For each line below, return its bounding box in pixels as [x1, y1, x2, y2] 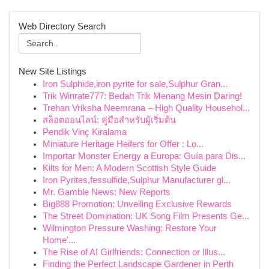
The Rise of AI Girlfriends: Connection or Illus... [43, 247, 225, 257]
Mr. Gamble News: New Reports [43, 187, 171, 197]
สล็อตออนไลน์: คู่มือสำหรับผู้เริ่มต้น [43, 115, 176, 125]
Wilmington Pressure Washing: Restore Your [43, 223, 217, 233]
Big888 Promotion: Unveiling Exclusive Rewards [43, 199, 232, 209]
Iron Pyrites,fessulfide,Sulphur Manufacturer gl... [43, 175, 231, 185]
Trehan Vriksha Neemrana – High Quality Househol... [43, 103, 250, 113]
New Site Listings [19, 67, 86, 76]
